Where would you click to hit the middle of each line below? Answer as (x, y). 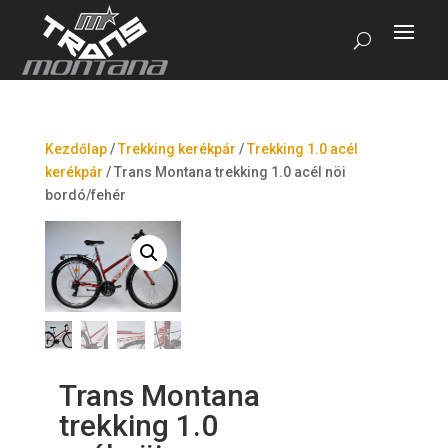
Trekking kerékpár (176, 149)
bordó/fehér (85, 195)
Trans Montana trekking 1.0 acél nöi (229, 172)
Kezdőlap (75, 149)
